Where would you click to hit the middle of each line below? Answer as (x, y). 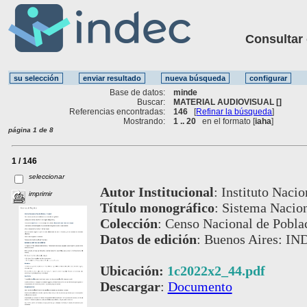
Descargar (130, 286)
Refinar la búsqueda (234, 111)
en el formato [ (226, 121)
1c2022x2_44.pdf (216, 270)
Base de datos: (138, 92)
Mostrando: (145, 121)
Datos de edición (148, 239)
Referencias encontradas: (118, 111)
